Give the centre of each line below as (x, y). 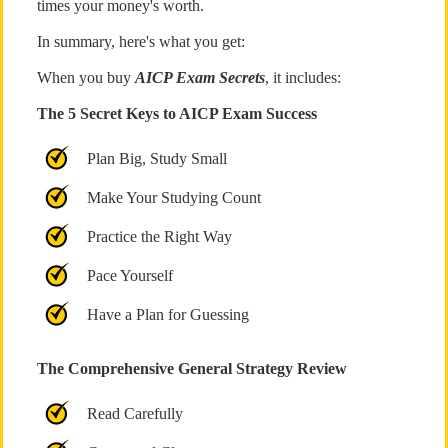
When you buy (85, 77)
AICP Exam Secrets (199, 77)
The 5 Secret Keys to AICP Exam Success (176, 113)
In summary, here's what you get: (140, 41)
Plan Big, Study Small (156, 158)
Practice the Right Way (159, 236)
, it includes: (302, 77)
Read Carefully (134, 413)
